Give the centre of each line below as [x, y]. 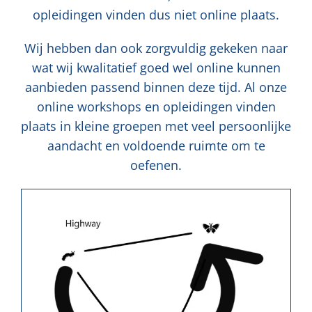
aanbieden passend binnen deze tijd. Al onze [156, 87]
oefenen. [156, 165]
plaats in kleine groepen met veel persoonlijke [156, 126]
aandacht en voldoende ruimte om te [156, 145]
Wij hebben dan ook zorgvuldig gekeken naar [156, 48]
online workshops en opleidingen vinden [156, 106]
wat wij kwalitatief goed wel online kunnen [156, 67]
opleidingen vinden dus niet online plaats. [156, 14]
